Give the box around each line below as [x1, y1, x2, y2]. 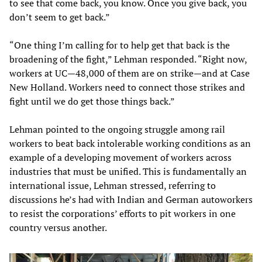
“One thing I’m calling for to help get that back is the [9, 38, 230, 51]
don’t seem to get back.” [9, 10, 110, 23]
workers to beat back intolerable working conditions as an [9, 136, 251, 150]
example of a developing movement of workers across [9, 150, 232, 164]
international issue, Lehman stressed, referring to [9, 178, 216, 192]
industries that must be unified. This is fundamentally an [9, 164, 247, 178]
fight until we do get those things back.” [9, 94, 175, 108]
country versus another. [9, 220, 107, 234]
